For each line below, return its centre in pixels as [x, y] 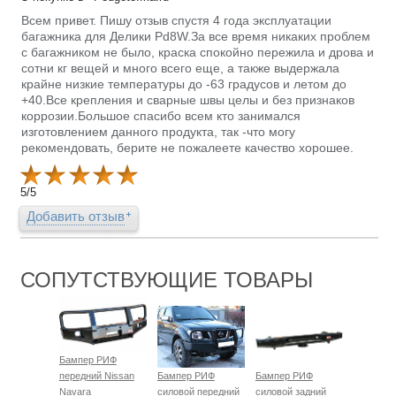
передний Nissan [96, 376]
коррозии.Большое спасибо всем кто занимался [161, 116]
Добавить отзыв [76, 217]
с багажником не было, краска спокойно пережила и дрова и [198, 53]
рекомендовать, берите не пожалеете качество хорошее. [188, 148]
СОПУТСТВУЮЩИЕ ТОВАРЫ [167, 280]
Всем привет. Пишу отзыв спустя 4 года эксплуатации [177, 21]
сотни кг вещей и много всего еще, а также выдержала [181, 69]
